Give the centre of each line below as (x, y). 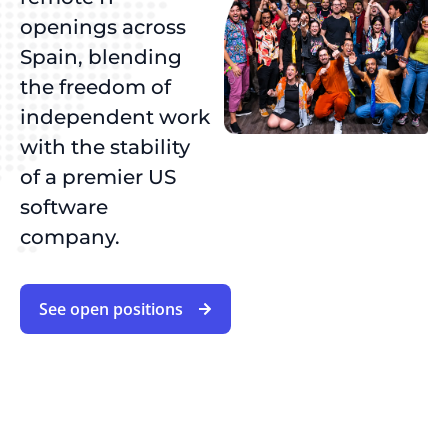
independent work (115, 117)
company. (70, 237)
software (64, 207)
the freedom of (95, 87)
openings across (103, 27)
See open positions (111, 309)
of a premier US (98, 177)
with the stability (105, 147)
